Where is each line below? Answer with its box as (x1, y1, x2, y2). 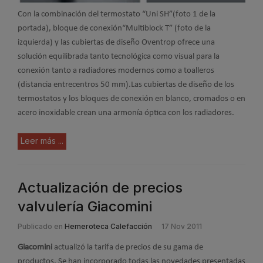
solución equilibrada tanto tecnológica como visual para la (18, 52, 220, 61)
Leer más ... (21, 136, 63, 146)
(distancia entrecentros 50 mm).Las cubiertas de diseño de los (18, 80, 234, 89)
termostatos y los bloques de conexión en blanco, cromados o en (18, 94, 245, 103)
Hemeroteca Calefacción (65, 222, 152, 231)
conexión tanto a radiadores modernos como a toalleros (18, 66, 214, 75)
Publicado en (18, 222, 63, 231)
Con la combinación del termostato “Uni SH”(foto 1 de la (18, 9, 215, 19)
